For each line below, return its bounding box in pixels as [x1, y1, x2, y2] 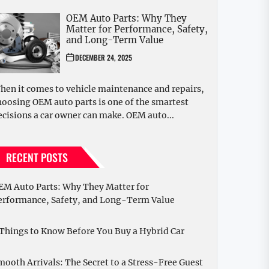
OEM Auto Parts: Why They [66, 13, 187, 25]
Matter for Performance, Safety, [66, 23, 208, 35]
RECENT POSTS [6, 150, 68, 166]
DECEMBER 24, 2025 [75, 52, 132, 63]
